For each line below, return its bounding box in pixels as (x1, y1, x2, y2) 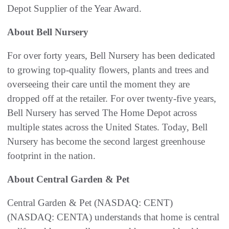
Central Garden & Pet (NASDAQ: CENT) (7, 197, 173, 208)
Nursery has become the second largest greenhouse (7, 135, 205, 147)
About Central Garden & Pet (7, 173, 129, 185)
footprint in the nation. (7, 150, 96, 161)
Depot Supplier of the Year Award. (7, 3, 142, 14)
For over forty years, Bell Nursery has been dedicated (7, 50, 215, 61)
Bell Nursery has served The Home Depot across (7, 107, 197, 118)
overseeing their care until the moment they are (7, 78, 190, 89)
